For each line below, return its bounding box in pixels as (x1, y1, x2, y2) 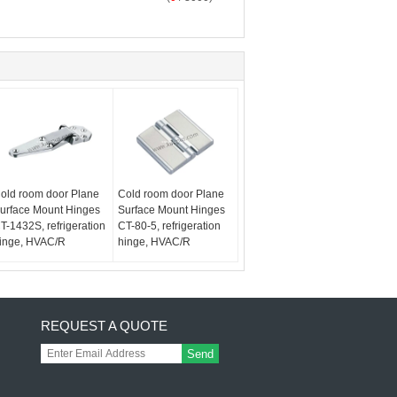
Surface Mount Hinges (118, 204, 226, 216)
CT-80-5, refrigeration (118, 220, 222, 232)
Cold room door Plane (118, 188, 225, 200)
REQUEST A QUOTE (41, 318, 167, 333)
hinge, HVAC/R (118, 236, 191, 248)
